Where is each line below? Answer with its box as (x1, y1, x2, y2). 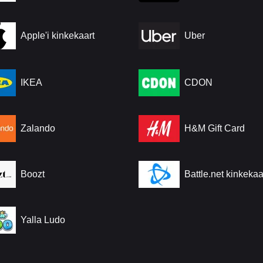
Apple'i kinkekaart (21, 31, 95, 41)
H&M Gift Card (184, 123, 245, 133)
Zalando (21, 123, 55, 133)
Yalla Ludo (21, 215, 65, 225)
